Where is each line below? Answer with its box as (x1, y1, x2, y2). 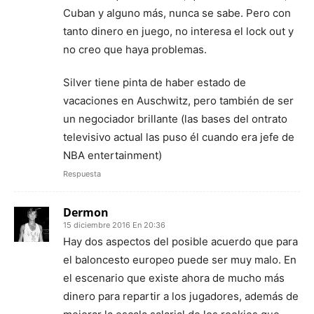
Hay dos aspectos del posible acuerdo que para (63, 234, 298, 248)
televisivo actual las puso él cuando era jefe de (63, 130, 294, 144)
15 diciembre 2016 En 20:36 (63, 219, 165, 230)
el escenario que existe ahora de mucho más (63, 271, 285, 285)
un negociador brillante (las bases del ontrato (63, 111, 287, 125)
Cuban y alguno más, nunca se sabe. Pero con (63, 6, 291, 20)
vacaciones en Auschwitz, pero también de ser (63, 93, 294, 107)
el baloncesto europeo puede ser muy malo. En (63, 252, 296, 266)
